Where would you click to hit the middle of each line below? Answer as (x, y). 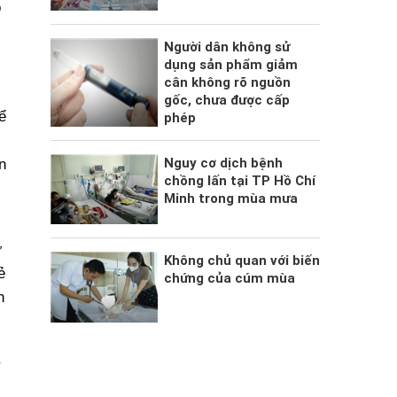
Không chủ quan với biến (241, 261)
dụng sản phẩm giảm (230, 64)
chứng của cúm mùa (229, 279)
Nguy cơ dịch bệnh (223, 163)
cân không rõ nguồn (227, 82)
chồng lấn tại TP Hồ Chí (239, 180)
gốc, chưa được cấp (226, 100)
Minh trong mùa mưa (230, 198)
